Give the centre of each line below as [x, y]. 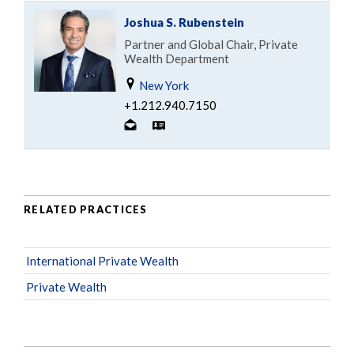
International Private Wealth [102, 260]
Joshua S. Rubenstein [184, 22]
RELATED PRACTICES [86, 210]
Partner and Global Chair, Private [211, 44]
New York [163, 85]
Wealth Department [177, 58]
